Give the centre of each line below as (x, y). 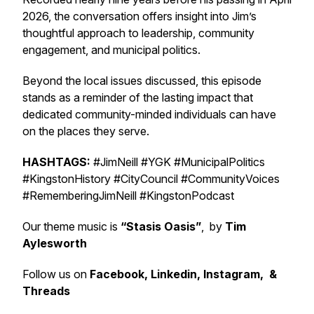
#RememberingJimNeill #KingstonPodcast (130, 196)
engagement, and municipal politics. (111, 50)
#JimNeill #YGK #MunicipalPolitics (179, 162)
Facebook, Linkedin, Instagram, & (183, 274)
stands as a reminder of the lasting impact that (138, 97)
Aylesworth (55, 243)
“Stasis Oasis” (161, 226)
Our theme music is (71, 226)
